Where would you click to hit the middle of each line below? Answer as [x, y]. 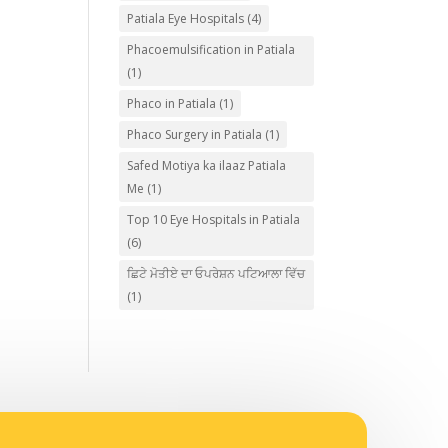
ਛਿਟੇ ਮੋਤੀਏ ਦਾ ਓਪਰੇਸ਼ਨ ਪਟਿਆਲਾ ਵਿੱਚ [216, 273]
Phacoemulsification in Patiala [211, 49]
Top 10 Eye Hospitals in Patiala [214, 219]
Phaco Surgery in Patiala [195, 134]
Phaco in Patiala [172, 103]
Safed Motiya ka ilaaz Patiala [207, 165]
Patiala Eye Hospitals [186, 18]
